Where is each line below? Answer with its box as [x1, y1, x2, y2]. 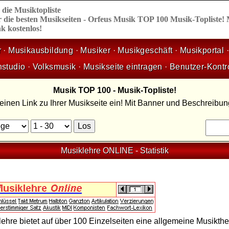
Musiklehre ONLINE [60, 146, 133, 155]
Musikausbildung [8, 46, 74, 55]
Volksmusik [32, 62, 76, 71]
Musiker [80, 46, 111, 55]
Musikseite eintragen [83, 62, 163, 71]
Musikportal [179, 46, 224, 55]
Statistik [140, 146, 169, 155]
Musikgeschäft [118, 46, 173, 55]
